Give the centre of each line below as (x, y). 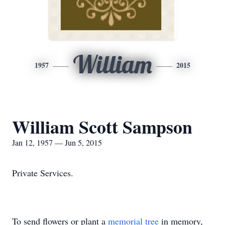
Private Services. (43, 173)
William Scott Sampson (102, 127)
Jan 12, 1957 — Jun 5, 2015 (57, 142)
